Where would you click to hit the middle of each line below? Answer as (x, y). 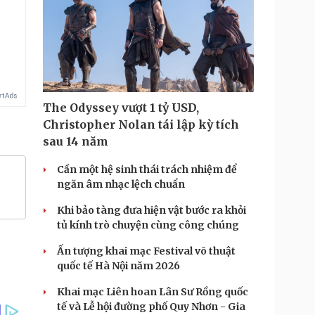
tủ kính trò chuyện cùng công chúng (148, 225)
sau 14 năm (76, 141)
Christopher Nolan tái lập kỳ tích (141, 124)
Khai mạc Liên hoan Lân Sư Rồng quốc (153, 292)
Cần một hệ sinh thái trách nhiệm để (147, 169)
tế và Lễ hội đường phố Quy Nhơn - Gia (151, 307)
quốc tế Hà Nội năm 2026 (118, 266)
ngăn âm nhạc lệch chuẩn (121, 184)
